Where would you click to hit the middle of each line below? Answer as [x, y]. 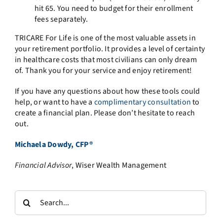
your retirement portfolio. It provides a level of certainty [110, 49]
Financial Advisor [43, 166]
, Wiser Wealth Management [119, 166]
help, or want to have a [54, 102]
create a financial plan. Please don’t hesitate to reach [105, 113]
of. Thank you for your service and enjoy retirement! [103, 71]
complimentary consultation [142, 102]
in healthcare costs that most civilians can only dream [106, 60]
